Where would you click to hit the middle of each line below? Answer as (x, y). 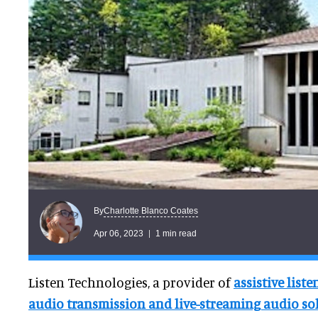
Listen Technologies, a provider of (131, 283)
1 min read (176, 233)
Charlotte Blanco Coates (151, 210)
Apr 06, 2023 (119, 233)
